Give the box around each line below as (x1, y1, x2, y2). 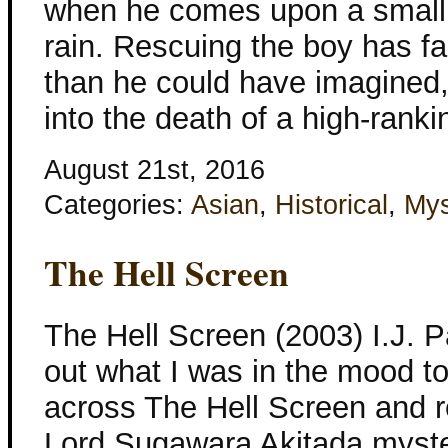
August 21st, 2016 (44, 155, 265, 186)
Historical (275, 190, 388, 221)
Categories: (44, 190, 191, 221)
